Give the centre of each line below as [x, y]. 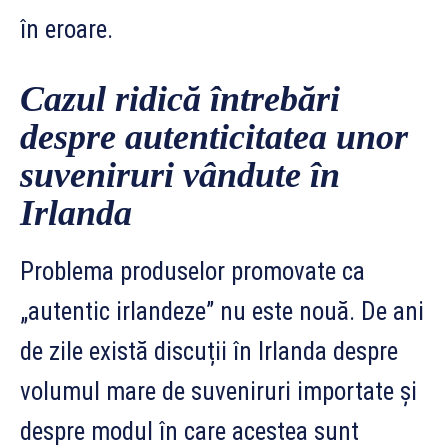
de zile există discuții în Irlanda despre [209, 351]
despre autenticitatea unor [214, 136]
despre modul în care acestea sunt [189, 431]
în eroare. [66, 29]
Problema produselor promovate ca [192, 271]
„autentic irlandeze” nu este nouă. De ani [222, 311]
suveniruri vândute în [180, 174]
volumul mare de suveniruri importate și [218, 391]
